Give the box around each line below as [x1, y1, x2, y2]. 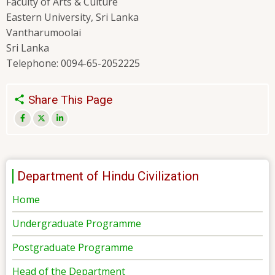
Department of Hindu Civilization [17, 168, 199, 184]
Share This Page [25, 93, 112, 107]
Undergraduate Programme [12, 216, 141, 230]
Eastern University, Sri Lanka [6, 10, 139, 25]
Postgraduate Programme [12, 240, 133, 254]
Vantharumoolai [6, 26, 81, 40]
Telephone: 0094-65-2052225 [6, 56, 140, 71]
